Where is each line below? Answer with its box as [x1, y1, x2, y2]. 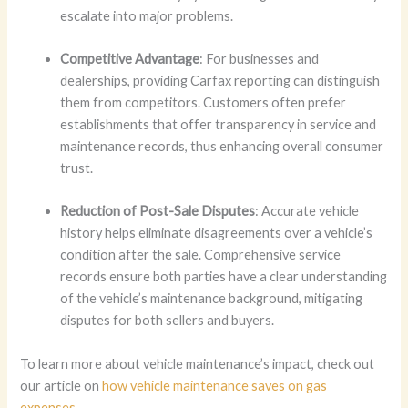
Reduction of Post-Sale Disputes [60, 203, 256, 219]
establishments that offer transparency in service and [60, 116, 377, 132]
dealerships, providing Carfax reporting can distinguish [60, 72, 381, 88]
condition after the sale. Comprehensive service [60, 247, 342, 263]
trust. [60, 159, 94, 176]
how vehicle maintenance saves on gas [102, 377, 328, 393]
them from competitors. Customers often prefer [60, 94, 347, 110]
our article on [20, 377, 103, 393]
